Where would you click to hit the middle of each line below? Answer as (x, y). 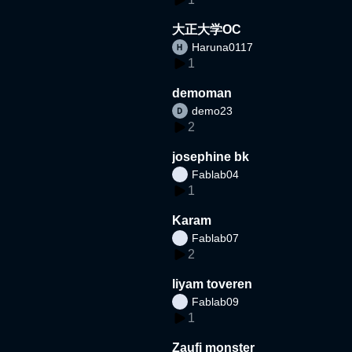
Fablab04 (216, 174)
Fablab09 (216, 301)
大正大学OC (207, 29)
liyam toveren (213, 284)
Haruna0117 (223, 47)
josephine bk (211, 156)
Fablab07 (216, 238)
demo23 (213, 110)
